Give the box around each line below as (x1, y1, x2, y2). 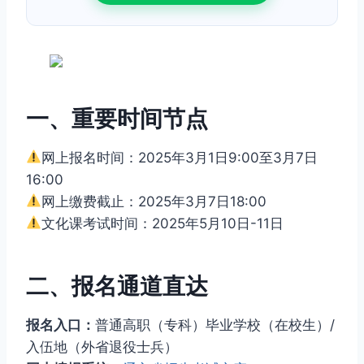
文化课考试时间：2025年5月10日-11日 (41, 214, 284, 232)
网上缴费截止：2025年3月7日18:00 (41, 193, 267, 210)
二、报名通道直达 (26, 271, 208, 300)
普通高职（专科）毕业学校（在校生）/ (95, 316, 335, 333)
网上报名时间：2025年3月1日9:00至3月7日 (41, 149, 318, 166)
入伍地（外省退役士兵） (26, 338, 178, 355)
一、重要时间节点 (26, 104, 208, 132)
